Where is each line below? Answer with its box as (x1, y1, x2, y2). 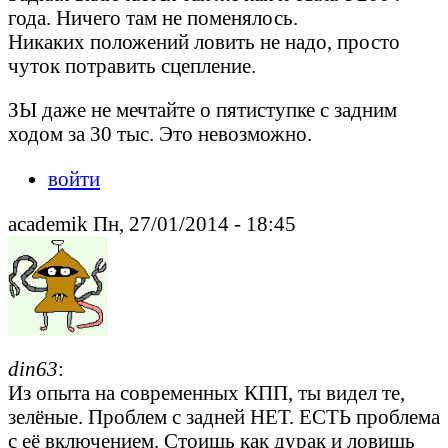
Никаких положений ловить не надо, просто (8, 29, 400, 53)
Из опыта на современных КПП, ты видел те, (8, 380, 405, 404)
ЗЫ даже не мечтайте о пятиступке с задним (8, 98, 397, 122)
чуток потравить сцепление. (8, 53, 256, 77)
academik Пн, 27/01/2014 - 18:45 (8, 212, 296, 236)
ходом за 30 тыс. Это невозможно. (8, 122, 312, 146)
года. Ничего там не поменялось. (8, 5, 298, 29)
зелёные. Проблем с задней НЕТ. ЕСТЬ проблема (8, 404, 440, 428)
